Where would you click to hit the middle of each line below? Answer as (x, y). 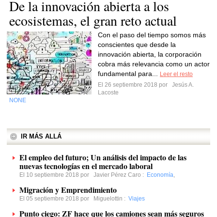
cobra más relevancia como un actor (154, 64)
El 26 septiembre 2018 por (134, 85)
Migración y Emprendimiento (68, 190)
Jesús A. (182, 85)
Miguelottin (108, 199)
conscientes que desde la (137, 45)
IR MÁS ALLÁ (41, 136)
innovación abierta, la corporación (150, 54)
